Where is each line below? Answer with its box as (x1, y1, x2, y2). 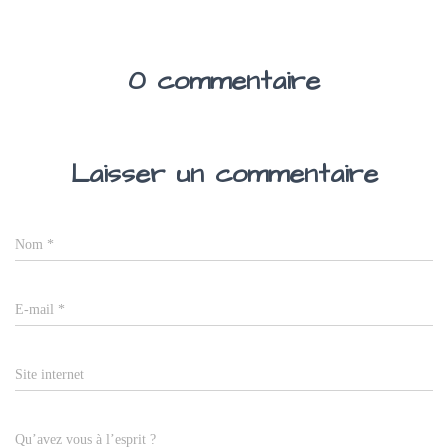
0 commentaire (128, 61, 320, 100)
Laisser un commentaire (70, 154, 378, 193)
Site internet (15, 366, 84, 382)
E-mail (15, 301, 58, 317)
